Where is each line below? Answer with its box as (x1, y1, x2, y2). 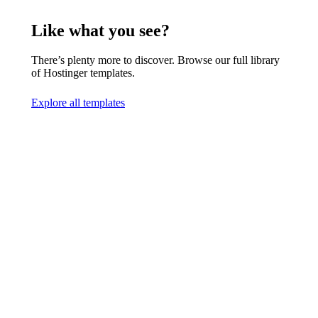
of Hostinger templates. (31, 67, 135, 79)
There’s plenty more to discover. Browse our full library (31, 54, 280, 67)
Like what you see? (31, 21, 170, 40)
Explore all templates (31, 97, 125, 109)
